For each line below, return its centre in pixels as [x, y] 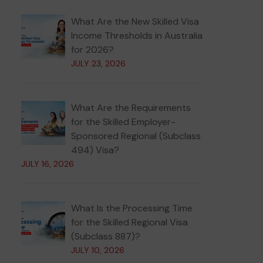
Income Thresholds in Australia [137, 36]
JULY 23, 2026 [98, 63]
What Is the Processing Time [132, 208]
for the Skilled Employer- [123, 122]
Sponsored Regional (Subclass [136, 136]
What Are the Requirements [131, 108]
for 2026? [92, 50]
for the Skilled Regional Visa [129, 222]
